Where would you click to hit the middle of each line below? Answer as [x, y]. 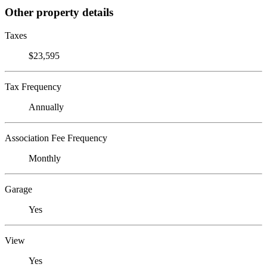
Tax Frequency [33, 86]
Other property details [59, 12]
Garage [18, 189]
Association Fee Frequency [56, 138]
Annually [46, 107]
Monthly [45, 158]
